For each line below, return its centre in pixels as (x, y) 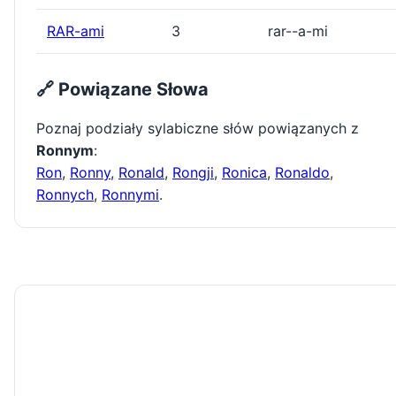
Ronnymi (130, 195)
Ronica (244, 173)
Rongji (193, 173)
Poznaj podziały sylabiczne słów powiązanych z (198, 129)
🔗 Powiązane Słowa (122, 90)
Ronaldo (302, 173)
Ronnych (65, 195)
